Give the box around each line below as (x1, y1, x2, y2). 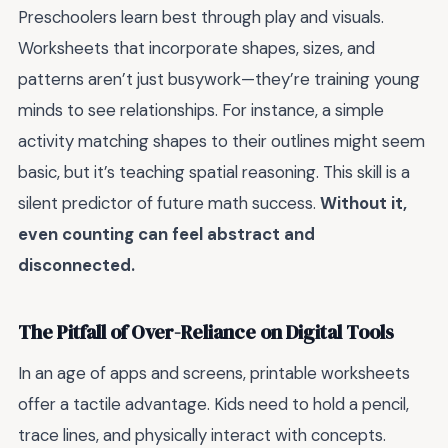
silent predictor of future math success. (18, 192, 320, 215)
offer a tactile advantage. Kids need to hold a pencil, (18, 393, 409, 416)
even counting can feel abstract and (18, 223, 315, 246)
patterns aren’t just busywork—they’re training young (18, 68, 420, 91)
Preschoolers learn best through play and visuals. (18, 6, 384, 29)
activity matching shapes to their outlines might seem (18, 130, 425, 153)
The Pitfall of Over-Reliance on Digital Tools (18, 318, 394, 346)
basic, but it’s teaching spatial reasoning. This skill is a (18, 161, 410, 184)
